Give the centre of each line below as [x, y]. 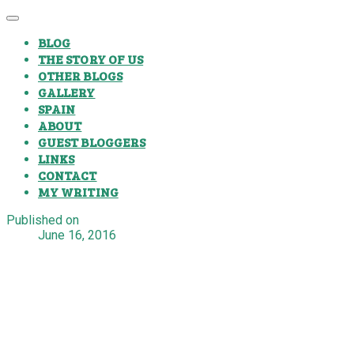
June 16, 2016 [77, 235]
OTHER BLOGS [80, 75]
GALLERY [67, 92]
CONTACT [68, 175]
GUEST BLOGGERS [92, 142]
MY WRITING [78, 192]
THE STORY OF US [91, 59]
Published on [43, 220]
